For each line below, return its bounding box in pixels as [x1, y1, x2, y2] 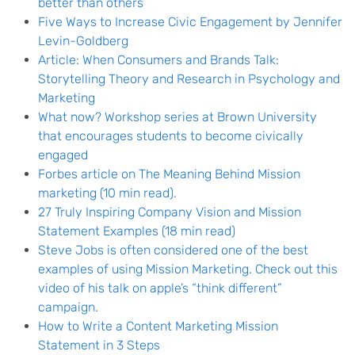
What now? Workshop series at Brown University [38, 109, 317, 124]
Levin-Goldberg [38, 33, 128, 48]
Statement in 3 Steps [38, 338, 160, 353]
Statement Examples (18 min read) [38, 223, 235, 239]
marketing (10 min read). [38, 185, 177, 200]
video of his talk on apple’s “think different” [38, 281, 282, 296]
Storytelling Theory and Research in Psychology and [38, 71, 340, 86]
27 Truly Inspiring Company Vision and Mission [38, 204, 301, 219]
